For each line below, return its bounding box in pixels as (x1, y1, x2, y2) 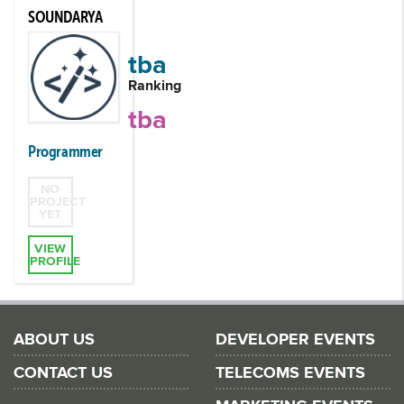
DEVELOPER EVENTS (216, 330, 375, 350)
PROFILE (30, 252, 80, 269)
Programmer (28, 141, 103, 161)
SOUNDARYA (28, 6, 103, 26)
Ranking (128, 76, 182, 95)
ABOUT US (14, 330, 95, 350)
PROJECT (30, 193, 86, 209)
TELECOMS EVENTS (216, 363, 365, 383)
